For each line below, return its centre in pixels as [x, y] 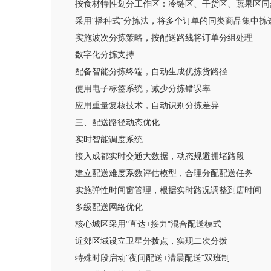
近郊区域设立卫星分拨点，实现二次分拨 [151, 241]
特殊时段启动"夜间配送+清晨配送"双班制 [152, 258]
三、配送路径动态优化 [117, 122]
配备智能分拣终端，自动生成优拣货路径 [151, 71]
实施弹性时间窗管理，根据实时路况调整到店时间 [168, 190]
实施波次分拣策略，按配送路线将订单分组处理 [164, 38]
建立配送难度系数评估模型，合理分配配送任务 [164, 173]
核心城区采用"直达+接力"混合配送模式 [148, 224]
